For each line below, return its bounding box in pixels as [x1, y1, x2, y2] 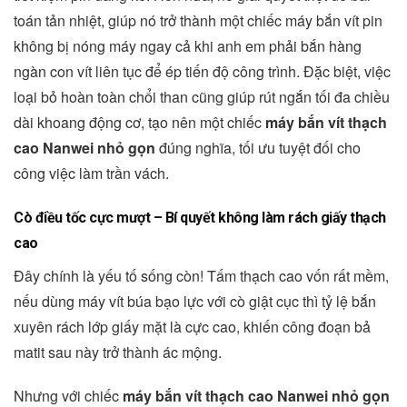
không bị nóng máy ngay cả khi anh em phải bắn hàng [14, 35, 362, 56]
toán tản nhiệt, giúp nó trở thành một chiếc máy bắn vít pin [14, 9, 382, 31]
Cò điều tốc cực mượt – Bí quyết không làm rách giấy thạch [14, 208, 386, 226]
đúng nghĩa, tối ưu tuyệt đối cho [155, 136, 361, 158]
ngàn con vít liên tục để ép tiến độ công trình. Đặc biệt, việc [14, 60, 391, 82]
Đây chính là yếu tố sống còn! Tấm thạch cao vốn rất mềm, [14, 264, 389, 286]
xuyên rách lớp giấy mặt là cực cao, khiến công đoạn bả [14, 315, 371, 337]
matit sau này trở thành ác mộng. [14, 341, 222, 362]
